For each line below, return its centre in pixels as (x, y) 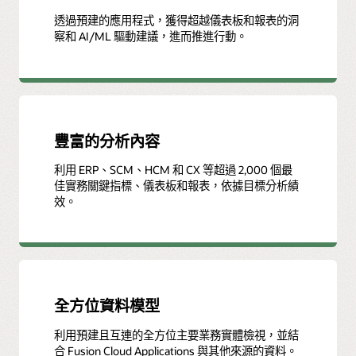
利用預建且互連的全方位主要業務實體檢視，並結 (177, 335)
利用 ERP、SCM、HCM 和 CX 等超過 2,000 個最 (174, 170)
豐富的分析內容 (107, 141)
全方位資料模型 (107, 306)
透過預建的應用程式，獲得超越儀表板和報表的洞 (177, 21)
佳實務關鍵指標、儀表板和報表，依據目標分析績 (177, 186)
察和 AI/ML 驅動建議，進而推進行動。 (151, 37)
